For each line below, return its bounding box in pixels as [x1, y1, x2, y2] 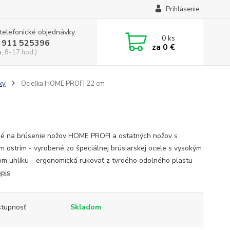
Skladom [70, 202, 101, 212]
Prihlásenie [165, 5, 199, 14]
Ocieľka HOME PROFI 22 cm [19, 79, 105, 88]
